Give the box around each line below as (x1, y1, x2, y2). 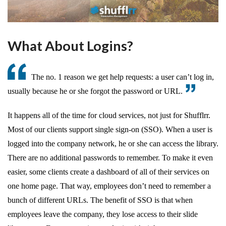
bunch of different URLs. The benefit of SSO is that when (8, 195, 193, 204)
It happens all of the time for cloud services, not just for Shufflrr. (8, 110, 210, 120)
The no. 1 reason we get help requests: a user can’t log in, (31, 72, 214, 81)
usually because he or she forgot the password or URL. (8, 86, 183, 95)
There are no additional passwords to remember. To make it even (8, 153, 213, 162)
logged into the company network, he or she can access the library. (8, 139, 218, 148)
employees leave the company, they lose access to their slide (8, 209, 198, 218)
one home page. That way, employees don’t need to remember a (8, 181, 211, 190)
